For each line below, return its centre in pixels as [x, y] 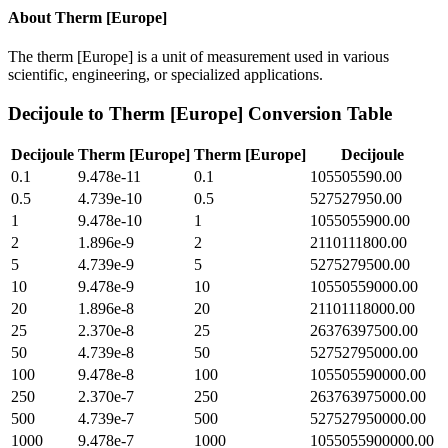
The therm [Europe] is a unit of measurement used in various [198, 56]
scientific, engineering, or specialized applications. [165, 74]
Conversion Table [317, 113]
